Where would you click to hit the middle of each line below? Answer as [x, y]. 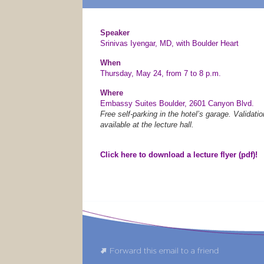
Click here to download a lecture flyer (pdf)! [179, 155]
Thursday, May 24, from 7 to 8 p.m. [161, 73]
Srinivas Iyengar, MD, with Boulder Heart [169, 43]
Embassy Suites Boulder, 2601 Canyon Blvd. [177, 103]
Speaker [115, 33]
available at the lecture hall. [147, 125]
